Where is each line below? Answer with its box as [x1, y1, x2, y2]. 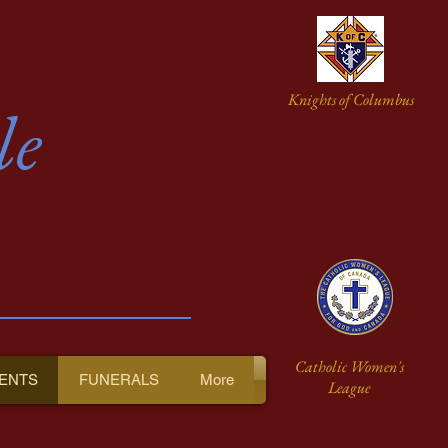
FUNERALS [79, 371, 159, 388]
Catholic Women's [294, 356, 404, 377]
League [328, 377, 370, 398]
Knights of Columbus [288, 89, 414, 110]
